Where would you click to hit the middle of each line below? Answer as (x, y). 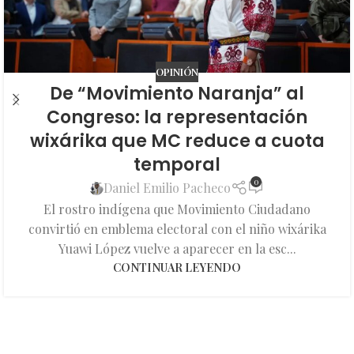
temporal (177, 164)
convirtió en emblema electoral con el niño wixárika (177, 229)
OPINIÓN (177, 72)
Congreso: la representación (177, 117)
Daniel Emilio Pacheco (168, 188)
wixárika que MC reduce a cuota (177, 141)
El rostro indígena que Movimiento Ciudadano (177, 209)
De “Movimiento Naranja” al (177, 93)
